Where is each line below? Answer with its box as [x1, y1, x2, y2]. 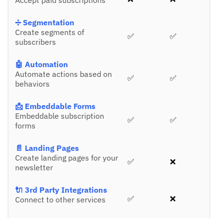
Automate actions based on [15, 69, 112, 79]
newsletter [15, 163, 53, 173]
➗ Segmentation [15, 18, 74, 28]
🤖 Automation [15, 59, 68, 70]
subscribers [15, 37, 56, 47]
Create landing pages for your [15, 153, 118, 163]
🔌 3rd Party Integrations [15, 185, 107, 195]
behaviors [15, 79, 50, 89]
